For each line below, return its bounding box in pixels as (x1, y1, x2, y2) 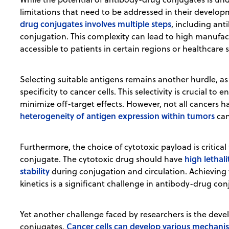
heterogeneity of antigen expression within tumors (20, 110, 215, 122)
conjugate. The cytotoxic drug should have (20, 153, 185, 165)
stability (20, 165, 50, 177)
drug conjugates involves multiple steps (20, 18, 172, 30)
